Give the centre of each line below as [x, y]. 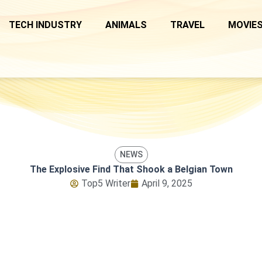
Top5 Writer [106, 183]
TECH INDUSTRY [45, 25]
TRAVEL [187, 25]
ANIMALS [126, 25]
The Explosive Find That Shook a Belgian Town [131, 169]
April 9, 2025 [167, 183]
